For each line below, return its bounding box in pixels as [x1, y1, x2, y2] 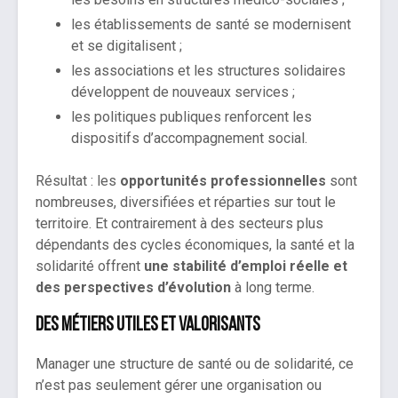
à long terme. [231, 279, 314, 297]
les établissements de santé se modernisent [71, 16, 351, 34]
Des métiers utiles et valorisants [36, 315, 260, 337]
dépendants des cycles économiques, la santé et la [36, 236, 354, 254]
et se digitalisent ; [71, 37, 182, 55]
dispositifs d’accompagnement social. [71, 130, 307, 147]
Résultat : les [36, 172, 120, 190]
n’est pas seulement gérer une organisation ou [36, 377, 322, 394]
